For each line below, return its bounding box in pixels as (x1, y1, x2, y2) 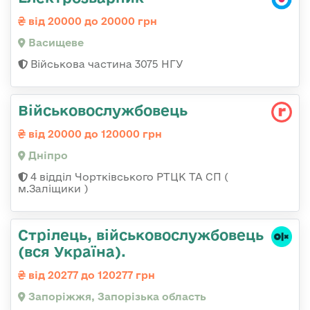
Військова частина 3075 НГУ (28, 58, 183, 71)
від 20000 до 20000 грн (26, 15, 157, 28)
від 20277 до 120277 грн (26, 269, 155, 282)
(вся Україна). (18, 243, 126, 260)
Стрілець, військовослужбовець (18, 226, 264, 244)
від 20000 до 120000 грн (26, 128, 162, 140)
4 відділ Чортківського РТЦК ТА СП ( (28, 171, 228, 183)
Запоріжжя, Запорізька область (26, 291, 206, 303)
